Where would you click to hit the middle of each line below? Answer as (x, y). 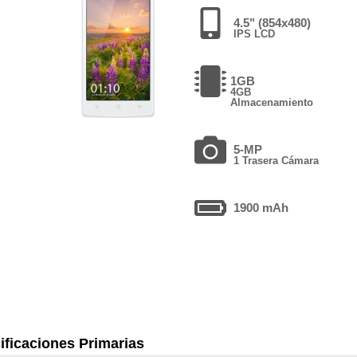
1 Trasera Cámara (276, 160)
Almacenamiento (271, 102)
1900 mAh (261, 207)
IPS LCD (254, 33)
